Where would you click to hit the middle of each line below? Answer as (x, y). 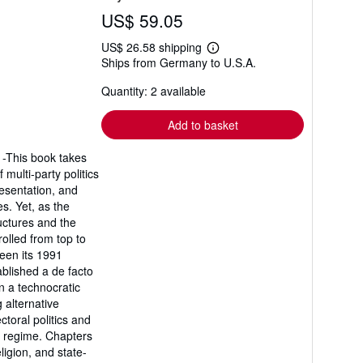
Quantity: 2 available (154, 91)
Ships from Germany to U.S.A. (179, 62)
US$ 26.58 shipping (153, 47)
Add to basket (203, 125)
